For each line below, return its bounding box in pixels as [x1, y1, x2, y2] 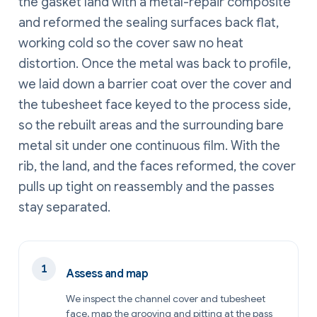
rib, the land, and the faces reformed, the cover [18, 158, 296, 175]
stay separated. [18, 200, 110, 216]
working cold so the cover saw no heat [18, 35, 243, 52]
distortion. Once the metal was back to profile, [18, 56, 291, 72]
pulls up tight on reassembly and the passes [18, 179, 275, 195]
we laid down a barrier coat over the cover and [18, 76, 292, 93]
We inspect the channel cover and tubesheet [66, 292, 265, 306]
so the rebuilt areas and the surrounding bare [18, 117, 284, 134]
